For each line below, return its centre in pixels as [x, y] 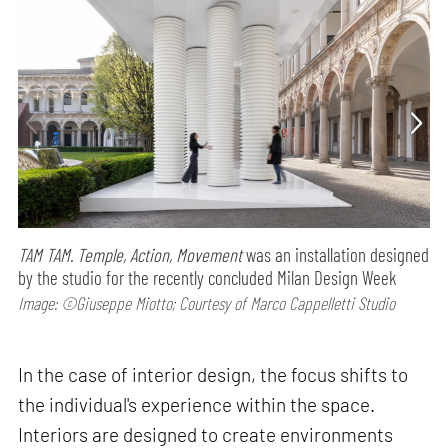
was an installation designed [336, 255]
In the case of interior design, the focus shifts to [213, 375]
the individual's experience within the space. [197, 405]
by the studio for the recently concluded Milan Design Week [207, 278]
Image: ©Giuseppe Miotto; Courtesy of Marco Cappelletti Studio [207, 303]
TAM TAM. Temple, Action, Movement [130, 255]
